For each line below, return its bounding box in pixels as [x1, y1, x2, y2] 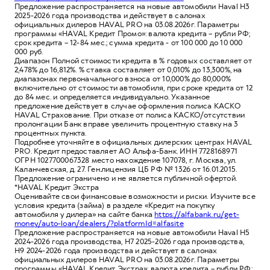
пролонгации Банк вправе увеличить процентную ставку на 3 [14, 119, 239, 129]
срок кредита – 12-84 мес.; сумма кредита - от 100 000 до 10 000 [14, 37, 243, 48]
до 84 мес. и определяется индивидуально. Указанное [14, 92, 210, 102]
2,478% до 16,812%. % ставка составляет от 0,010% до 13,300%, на [14, 64, 242, 75]
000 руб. [14, 46, 43, 57]
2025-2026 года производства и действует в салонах [14, 10, 206, 20]
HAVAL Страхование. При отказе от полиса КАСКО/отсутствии [14, 110, 245, 120]
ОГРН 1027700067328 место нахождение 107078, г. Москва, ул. [14, 155, 237, 165]
